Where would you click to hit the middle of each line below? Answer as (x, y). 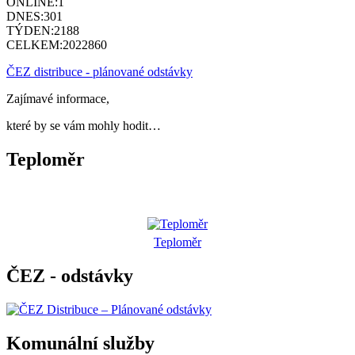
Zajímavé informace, (58, 99)
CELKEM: (34, 45)
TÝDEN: (30, 31)
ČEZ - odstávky (70, 276)
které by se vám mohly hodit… (84, 126)
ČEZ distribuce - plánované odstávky (99, 72)
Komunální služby (80, 343)
